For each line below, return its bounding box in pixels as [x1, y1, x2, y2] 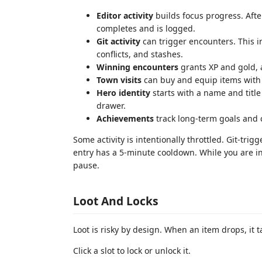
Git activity [96, 35, 140, 47]
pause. [73, 159, 99, 171]
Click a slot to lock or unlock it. [73, 245, 191, 256]
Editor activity [96, 9, 153, 21]
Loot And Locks [73, 193, 158, 209]
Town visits [96, 74, 142, 85]
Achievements [96, 112, 154, 124]
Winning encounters [96, 61, 178, 73]
